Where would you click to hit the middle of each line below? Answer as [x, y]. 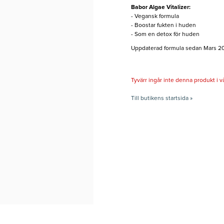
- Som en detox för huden [165, 35]
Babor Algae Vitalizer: [160, 8]
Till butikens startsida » [161, 99]
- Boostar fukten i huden [163, 26]
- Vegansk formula [155, 17]
